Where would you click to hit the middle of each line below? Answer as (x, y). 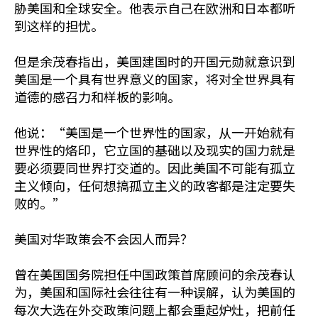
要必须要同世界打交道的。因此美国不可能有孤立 (155, 168)
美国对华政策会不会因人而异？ (104, 239)
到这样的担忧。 (59, 26)
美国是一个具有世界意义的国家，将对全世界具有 (155, 79)
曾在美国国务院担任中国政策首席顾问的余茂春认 (155, 274)
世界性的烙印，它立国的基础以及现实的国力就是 (155, 150)
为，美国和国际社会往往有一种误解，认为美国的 (155, 292)
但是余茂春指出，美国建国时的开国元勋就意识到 (155, 61)
